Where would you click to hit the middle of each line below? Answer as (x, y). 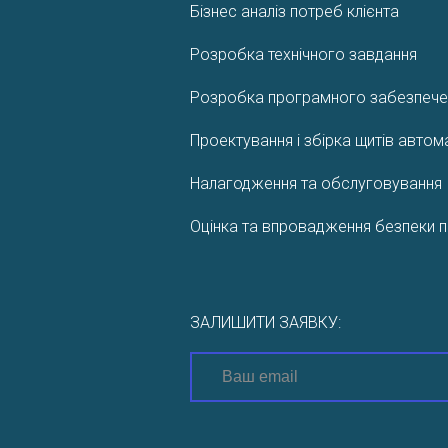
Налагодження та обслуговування (316, 183)
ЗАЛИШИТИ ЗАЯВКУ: (265, 322)
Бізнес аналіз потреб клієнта (294, 11)
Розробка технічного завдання (303, 54)
